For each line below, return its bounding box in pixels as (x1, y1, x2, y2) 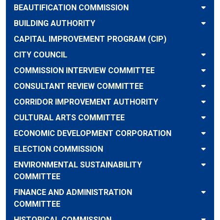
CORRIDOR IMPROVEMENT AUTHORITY (14, 97, 158, 107)
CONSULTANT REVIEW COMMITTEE (14, 82, 143, 91)
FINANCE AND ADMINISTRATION (14, 188, 132, 197)
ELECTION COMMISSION (14, 144, 103, 154)
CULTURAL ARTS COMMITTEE (14, 113, 125, 122)
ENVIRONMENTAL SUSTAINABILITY (14, 160, 142, 169)
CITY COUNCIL (14, 50, 67, 59)
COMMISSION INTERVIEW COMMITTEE (14, 66, 155, 75)
